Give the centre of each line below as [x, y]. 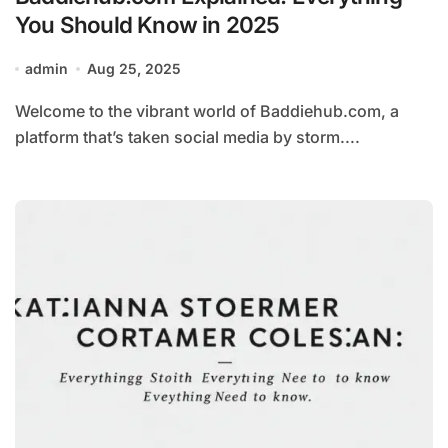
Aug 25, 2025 [133, 69]
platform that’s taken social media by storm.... [187, 137]
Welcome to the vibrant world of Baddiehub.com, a [22, 111]
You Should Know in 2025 [147, 25]
